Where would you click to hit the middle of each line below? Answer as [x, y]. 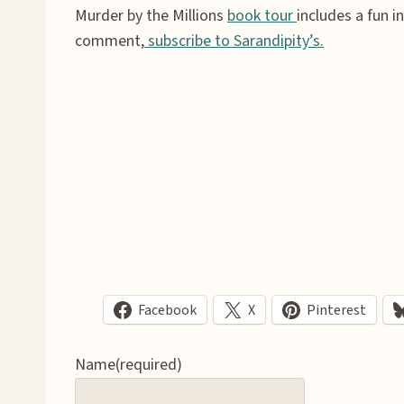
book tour [262, 16]
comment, [110, 41]
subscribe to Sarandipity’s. [234, 41]
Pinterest [336, 310]
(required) [149, 365]
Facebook [167, 310]
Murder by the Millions [151, 16]
